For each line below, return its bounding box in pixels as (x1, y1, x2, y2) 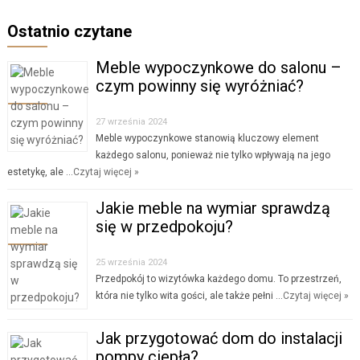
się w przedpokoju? (95, 216, 233, 236)
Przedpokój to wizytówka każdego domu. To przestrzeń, (95, 272, 342, 284)
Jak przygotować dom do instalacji (95, 328, 342, 348)
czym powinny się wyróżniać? (95, 76, 304, 96)
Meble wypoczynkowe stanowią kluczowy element (95, 132, 319, 144)
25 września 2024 (95, 256, 167, 268)
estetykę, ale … (6, 166, 73, 178)
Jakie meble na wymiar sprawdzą (95, 198, 330, 218)
